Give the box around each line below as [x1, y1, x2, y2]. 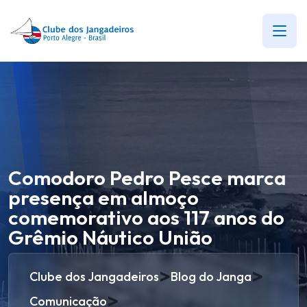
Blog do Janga [171, 268, 251, 284]
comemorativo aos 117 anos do [8, 205, 284, 230]
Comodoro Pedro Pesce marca [8, 165, 286, 191]
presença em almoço [8, 185, 199, 210]
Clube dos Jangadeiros [29, 268, 159, 284]
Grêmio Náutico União [8, 225, 212, 250]
